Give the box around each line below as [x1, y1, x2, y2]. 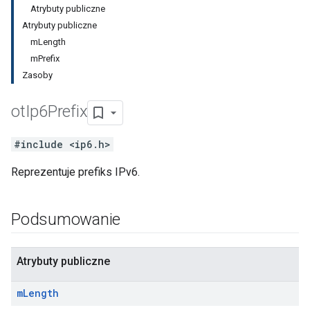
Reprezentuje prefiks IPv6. [11, 165, 140, 179]
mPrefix [30, 53, 60, 64]
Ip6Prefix [25, 102, 88, 122]
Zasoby [22, 70, 53, 80]
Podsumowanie [11, 210, 121, 229]
